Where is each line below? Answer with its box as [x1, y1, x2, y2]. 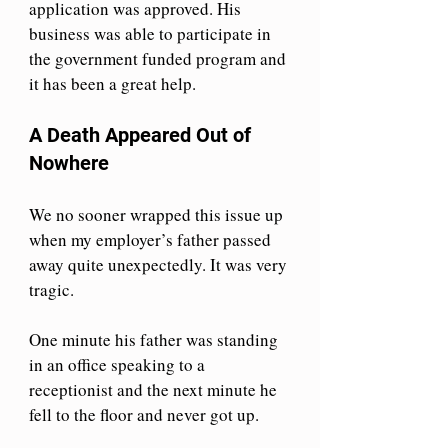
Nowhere [29, 150, 109, 175]
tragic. [29, 277, 74, 301]
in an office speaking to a [29, 352, 209, 376]
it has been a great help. [29, 71, 200, 95]
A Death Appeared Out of [29, 122, 256, 147]
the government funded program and [29, 46, 290, 70]
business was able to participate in [29, 21, 275, 45]
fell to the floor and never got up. [29, 402, 259, 426]
